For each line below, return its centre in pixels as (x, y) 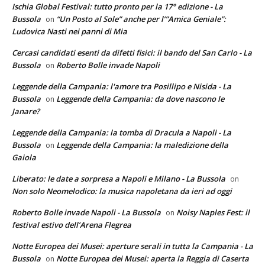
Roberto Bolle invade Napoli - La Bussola (86, 212)
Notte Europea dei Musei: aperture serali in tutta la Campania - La (132, 246)
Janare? (26, 111)
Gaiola (24, 157)
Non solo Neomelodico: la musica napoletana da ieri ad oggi (122, 191)
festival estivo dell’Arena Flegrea (72, 224)
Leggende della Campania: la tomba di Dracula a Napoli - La (122, 132)
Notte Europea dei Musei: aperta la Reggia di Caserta (153, 258)
